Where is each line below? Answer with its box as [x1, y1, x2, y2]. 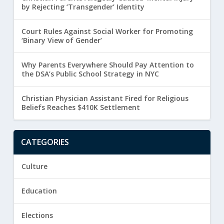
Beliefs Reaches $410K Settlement [21, 102, 140, 112]
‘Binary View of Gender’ [21, 35, 102, 45]
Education [21, 185, 57, 195]
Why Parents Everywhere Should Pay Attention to [21, 59, 194, 69]
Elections [21, 210, 53, 220]
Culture [21, 161, 47, 171]
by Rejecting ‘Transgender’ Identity [21, 1, 144, 11]
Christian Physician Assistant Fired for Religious [21, 93, 188, 103]
